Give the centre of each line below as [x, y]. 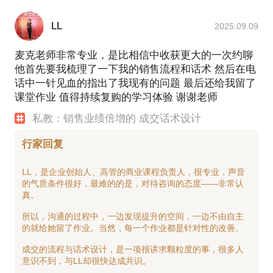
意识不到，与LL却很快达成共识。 [87, 261]
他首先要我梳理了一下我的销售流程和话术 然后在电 [135, 69]
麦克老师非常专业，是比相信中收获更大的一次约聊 [134, 55]
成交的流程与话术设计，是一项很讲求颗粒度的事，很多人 [133, 249]
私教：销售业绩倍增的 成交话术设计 [117, 118]
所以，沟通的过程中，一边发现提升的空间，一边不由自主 [133, 216]
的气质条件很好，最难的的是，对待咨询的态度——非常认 [133, 183]
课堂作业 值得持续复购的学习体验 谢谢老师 [116, 97]
